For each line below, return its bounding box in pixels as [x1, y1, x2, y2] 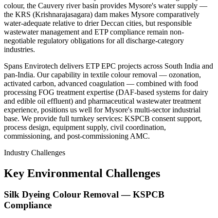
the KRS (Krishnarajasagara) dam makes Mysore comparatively [4, 10, 200, 18]
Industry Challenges [4, 148, 65, 157]
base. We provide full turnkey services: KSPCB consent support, [4, 114, 202, 123]
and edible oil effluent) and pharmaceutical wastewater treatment [4, 96, 201, 105]
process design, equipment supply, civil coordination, [4, 123, 166, 131]
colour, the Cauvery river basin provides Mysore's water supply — [4, 1, 207, 10]
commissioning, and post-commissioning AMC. [4, 131, 150, 140]
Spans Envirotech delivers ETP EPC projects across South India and [4, 61, 213, 70]
